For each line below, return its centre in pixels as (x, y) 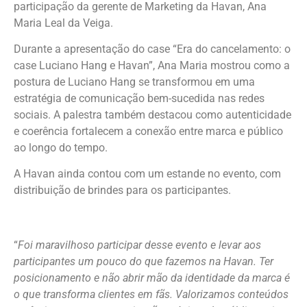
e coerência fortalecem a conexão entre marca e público (148, 131)
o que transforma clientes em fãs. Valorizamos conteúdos (151, 295)
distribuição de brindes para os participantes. (122, 191)
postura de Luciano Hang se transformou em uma (134, 82)
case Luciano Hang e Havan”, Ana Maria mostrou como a (152, 65)
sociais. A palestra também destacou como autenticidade (152, 114)
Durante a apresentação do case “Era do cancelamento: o (152, 49)
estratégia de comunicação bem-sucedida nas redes (139, 98)
